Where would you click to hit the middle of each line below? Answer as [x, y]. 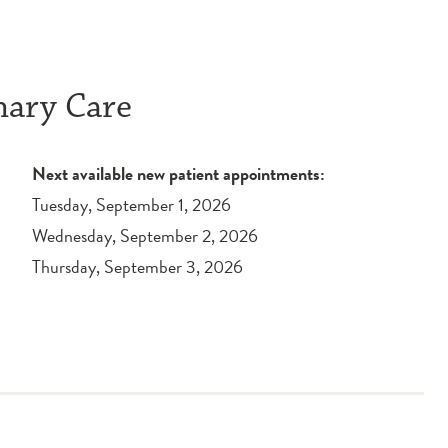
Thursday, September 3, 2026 [137, 266]
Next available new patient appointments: [178, 173]
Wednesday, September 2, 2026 [145, 235]
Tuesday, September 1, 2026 [131, 204]
